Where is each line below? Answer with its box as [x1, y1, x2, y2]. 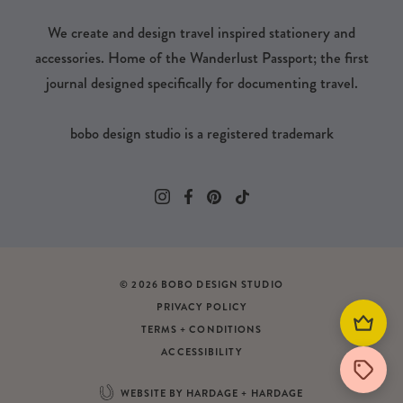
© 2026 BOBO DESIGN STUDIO [120, 278, 283, 292]
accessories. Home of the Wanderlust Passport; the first [34, 47, 369, 69]
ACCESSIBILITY [161, 345, 242, 360]
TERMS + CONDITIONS [140, 323, 263, 337]
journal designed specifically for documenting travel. [45, 72, 358, 94]
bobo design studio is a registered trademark [69, 122, 334, 145]
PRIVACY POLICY [156, 300, 247, 315]
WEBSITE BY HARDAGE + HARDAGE [120, 387, 304, 401]
